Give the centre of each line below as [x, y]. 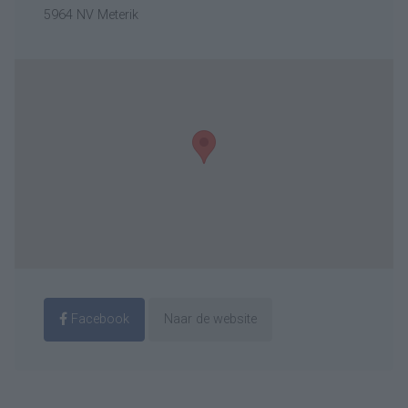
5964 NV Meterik [91, 15]
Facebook [98, 319]
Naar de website [210, 319]
